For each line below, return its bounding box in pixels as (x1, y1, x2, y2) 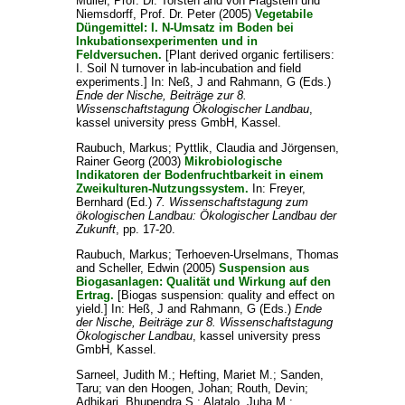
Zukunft (75, 222, 116, 236)
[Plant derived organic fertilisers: (161, 48, 334, 61)
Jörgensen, (280, 141, 339, 155)
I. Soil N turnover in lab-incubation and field (75, 61, 301, 75)
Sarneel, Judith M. (75, 368, 172, 381)
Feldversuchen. (75, 48, 162, 61)
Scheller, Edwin (98, 261, 179, 275)
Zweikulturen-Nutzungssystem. (75, 182, 249, 195)
